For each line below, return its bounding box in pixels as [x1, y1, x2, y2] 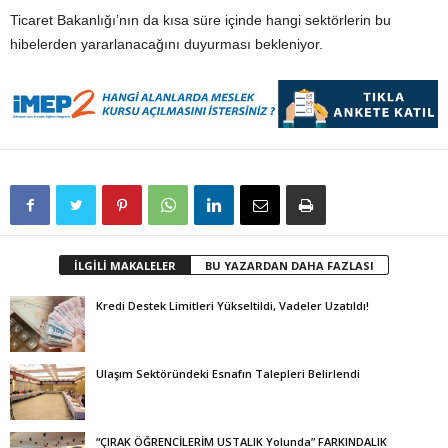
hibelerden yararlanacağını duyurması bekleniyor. [10, 36, 323, 53]
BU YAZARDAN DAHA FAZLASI [205, 258, 374, 274]
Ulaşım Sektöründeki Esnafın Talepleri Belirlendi [96, 366, 360, 382]
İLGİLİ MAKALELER [74, 258, 176, 274]
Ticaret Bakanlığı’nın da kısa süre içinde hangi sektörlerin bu [10, 12, 391, 29]
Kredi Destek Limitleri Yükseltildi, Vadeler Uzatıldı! [96, 298, 369, 314]
